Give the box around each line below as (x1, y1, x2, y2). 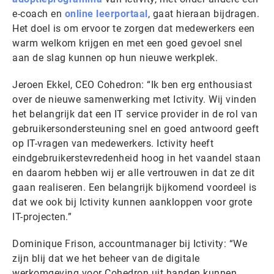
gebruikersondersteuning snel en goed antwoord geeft (12, 123, 259, 135)
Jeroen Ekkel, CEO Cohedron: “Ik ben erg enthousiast (12, 79, 253, 91)
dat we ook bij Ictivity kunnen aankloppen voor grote (12, 196, 252, 208)
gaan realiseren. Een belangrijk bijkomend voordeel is (12, 182, 257, 193)
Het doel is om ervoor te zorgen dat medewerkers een (12, 23, 255, 34)
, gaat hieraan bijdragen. (147, 8, 259, 20)
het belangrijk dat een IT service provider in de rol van (12, 108, 257, 120)
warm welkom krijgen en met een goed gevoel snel (12, 37, 243, 49)
